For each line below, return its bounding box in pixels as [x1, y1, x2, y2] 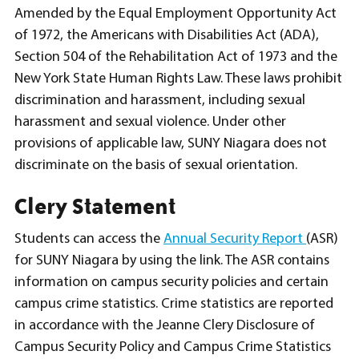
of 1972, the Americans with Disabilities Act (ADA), [14, 27, 319, 43]
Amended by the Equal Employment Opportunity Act [14, 6, 337, 22]
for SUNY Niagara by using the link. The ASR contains [14, 252, 329, 268]
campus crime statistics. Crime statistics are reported [14, 296, 333, 312]
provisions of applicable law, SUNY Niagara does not [14, 135, 327, 151]
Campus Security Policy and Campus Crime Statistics [14, 339, 331, 355]
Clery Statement [14, 192, 175, 220]
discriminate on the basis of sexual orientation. [14, 157, 297, 173]
